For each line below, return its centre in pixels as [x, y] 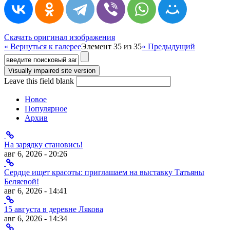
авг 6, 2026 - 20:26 [36, 154]
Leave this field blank [40, 81]
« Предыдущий [168, 46]
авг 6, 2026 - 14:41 [36, 190]
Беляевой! [22, 181]
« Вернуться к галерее [43, 46]
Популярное [46, 108]
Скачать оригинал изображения [60, 37]
